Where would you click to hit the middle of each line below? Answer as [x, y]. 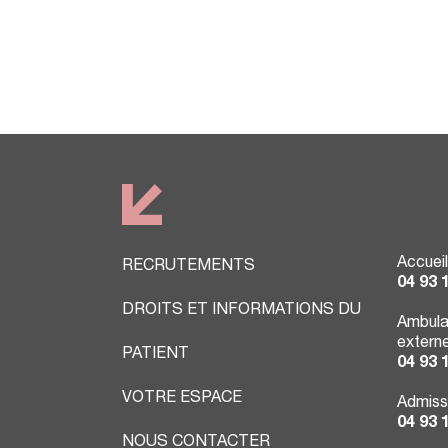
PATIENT [155, 355]
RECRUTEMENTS [188, 267]
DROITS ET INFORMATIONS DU [241, 311]
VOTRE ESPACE [182, 399]
